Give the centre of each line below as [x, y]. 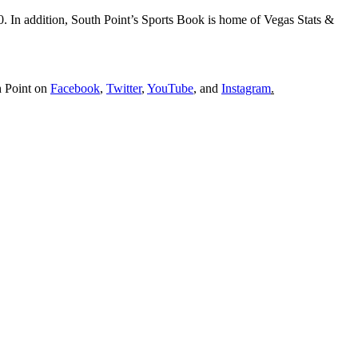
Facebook [75, 89]
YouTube [170, 89]
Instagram [246, 89]
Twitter [124, 89]
